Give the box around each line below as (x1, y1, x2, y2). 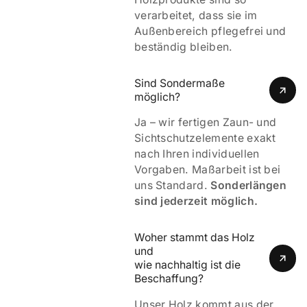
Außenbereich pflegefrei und (134, 25, 286, 38)
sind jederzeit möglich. (134, 195, 258, 208)
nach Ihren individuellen (134, 147, 260, 161)
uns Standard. (134, 179, 211, 193)
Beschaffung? (134, 271, 204, 285)
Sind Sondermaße (134, 76, 225, 90)
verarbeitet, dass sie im (134, 9, 258, 23)
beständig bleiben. (134, 40, 233, 54)
